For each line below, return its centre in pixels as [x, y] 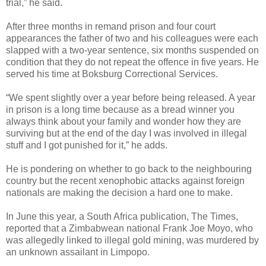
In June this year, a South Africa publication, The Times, [122, 216]
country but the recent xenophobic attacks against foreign [125, 180]
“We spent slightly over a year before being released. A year [131, 97]
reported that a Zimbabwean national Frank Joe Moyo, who [129, 228]
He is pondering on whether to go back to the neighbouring [129, 169]
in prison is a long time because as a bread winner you [120, 109]
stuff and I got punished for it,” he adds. [87, 145]
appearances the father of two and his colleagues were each [132, 38]
